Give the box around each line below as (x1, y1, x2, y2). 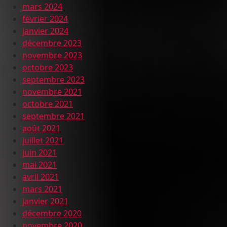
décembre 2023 (22, 37, 82, 49)
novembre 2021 (22, 86, 82, 97)
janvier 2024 (22, 25, 68, 36)
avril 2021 (22, 171, 59, 182)
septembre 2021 (22, 110, 85, 122)
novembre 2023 (22, 50, 82, 61)
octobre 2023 (22, 62, 73, 73)
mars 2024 (22, 1, 62, 12)
